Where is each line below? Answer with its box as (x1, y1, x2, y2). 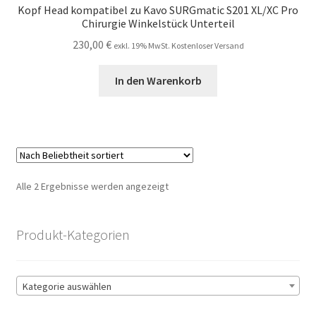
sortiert (167, 210, 200, 224)
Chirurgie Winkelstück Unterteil (81, 16, 235, 30)
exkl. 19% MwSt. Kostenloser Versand (113, 40, 244, 51)
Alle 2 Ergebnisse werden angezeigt (16, 180, 169, 193)
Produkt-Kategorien (16, 226, 130, 244)
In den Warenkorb (114, 73, 202, 88)
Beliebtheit (167, 195, 214, 208)
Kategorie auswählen (22, 279, 111, 293)
